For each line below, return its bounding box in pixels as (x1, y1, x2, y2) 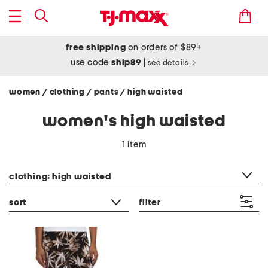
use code (70, 58, 112, 67)
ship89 (111, 58, 144, 67)
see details (148, 59, 189, 67)
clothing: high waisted (9, 172, 111, 181)
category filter (8, 157, 65, 166)
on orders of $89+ (126, 43, 202, 52)
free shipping (66, 43, 126, 52)
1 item (121, 140, 147, 149)
